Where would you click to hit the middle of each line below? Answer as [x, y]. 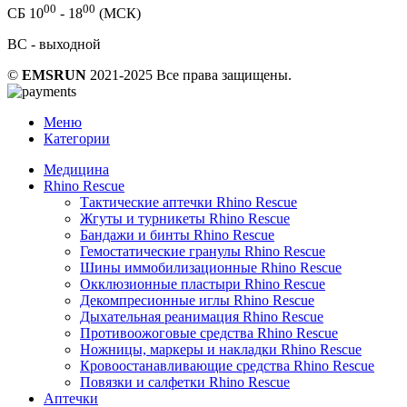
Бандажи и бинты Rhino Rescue [177, 235]
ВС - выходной [54, 45]
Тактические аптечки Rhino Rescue [189, 203]
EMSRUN [54, 75]
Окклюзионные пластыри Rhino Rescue [203, 284]
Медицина [76, 170]
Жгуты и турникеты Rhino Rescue [185, 219]
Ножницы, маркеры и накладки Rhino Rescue [221, 350]
